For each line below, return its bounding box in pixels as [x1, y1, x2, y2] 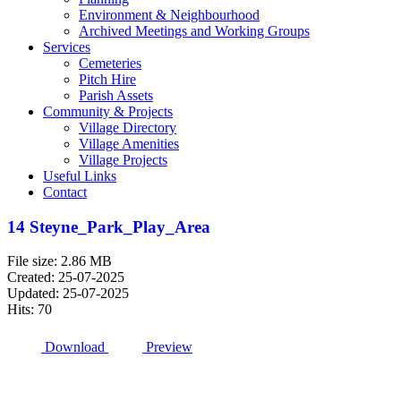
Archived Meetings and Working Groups [79, 23, 310, 38]
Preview [146, 339, 192, 355]
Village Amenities [79, 136, 179, 151]
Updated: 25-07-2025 [7, 286, 129, 302]
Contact [43, 184, 87, 200]
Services [43, 39, 90, 55]
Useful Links [43, 168, 116, 183]
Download [45, 339, 105, 355]
